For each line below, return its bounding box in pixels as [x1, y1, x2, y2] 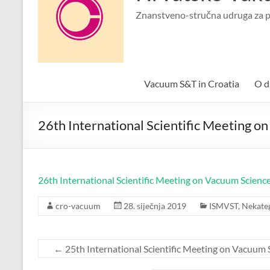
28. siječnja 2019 [124, 200, 186, 211]
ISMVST [209, 200, 238, 211]
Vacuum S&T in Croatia [144, 77, 239, 89]
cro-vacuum [55, 200, 101, 211]
